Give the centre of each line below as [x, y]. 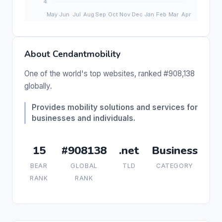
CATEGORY [175, 166]
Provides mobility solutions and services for [115, 107]
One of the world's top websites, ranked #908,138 [110, 73]
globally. [38, 86]
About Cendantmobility [72, 54]
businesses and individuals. [83, 118]
